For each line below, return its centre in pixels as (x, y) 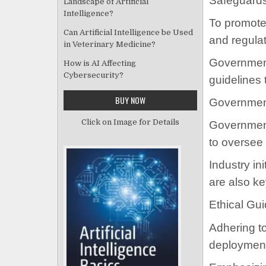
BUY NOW (130, 100)
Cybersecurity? (94, 75)
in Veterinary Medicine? (110, 44)
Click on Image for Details (130, 122)
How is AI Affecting (100, 63)
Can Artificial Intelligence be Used (128, 32)
